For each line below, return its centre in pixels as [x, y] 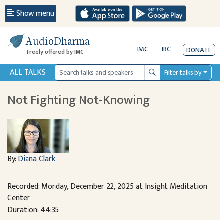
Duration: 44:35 [33, 210]
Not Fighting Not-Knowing [79, 100]
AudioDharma [57, 40]
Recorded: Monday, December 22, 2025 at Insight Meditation [107, 186]
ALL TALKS [28, 72]
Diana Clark [36, 159]
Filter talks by [183, 72]
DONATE [199, 50]
